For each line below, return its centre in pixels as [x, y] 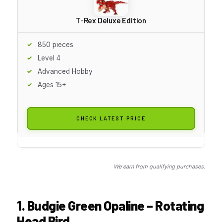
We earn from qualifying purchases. [159, 166]
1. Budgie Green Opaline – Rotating [110, 205]
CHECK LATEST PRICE [111, 118]
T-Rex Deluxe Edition [111, 20]
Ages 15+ [52, 84]
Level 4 [49, 58]
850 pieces [55, 44]
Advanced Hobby [65, 71]
